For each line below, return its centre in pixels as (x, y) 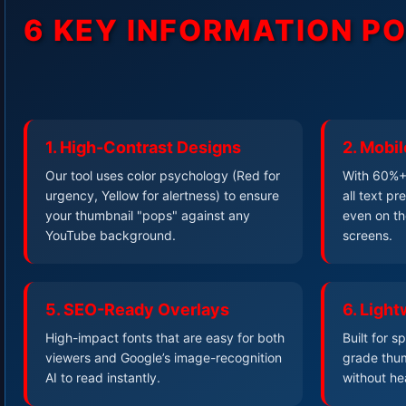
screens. (367, 235)
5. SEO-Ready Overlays (137, 309)
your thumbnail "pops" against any (148, 215)
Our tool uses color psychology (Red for (163, 175)
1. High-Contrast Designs (143, 147)
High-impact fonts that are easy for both (165, 337)
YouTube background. (111, 235)
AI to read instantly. (103, 377)
